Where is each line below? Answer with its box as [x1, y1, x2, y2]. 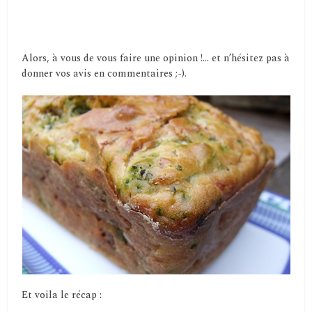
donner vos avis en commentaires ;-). [22, 66, 187, 81]
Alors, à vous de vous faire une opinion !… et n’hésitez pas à [22, 51, 290, 66]
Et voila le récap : [22, 288, 102, 303]
